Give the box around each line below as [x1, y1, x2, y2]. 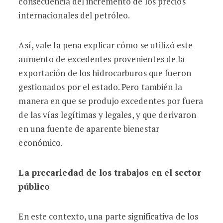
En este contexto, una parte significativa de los [18, 211, 199, 222]
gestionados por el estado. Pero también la [18, 81, 182, 93]
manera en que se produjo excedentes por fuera [18, 95, 203, 107]
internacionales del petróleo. [18, 9, 130, 21]
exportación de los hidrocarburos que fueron [18, 67, 191, 79]
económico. [18, 137, 63, 148]
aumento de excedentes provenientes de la [18, 53, 185, 65]
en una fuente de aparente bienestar [18, 123, 159, 134]
